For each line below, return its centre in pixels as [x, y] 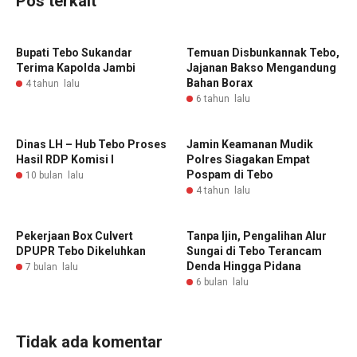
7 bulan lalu [52, 267]
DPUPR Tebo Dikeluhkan [81, 251]
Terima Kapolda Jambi [76, 68]
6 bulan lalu [222, 282]
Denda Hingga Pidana [244, 266]
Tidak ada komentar [89, 342]
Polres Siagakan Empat [248, 159]
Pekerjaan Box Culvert [75, 236]
